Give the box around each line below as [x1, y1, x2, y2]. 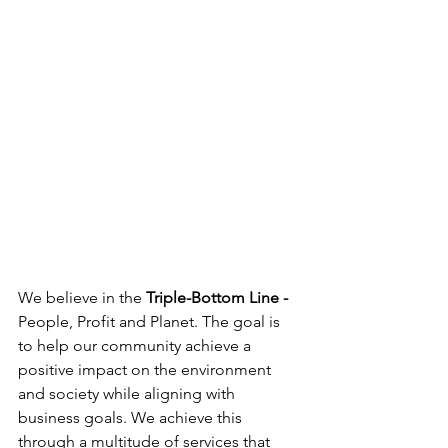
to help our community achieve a [18, 336, 255, 356]
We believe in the [18, 288, 146, 308]
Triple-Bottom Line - [146, 288, 292, 308]
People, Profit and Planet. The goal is [18, 312, 284, 332]
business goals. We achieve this [18, 408, 246, 428]
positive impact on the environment [18, 360, 275, 380]
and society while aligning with [18, 384, 239, 404]
